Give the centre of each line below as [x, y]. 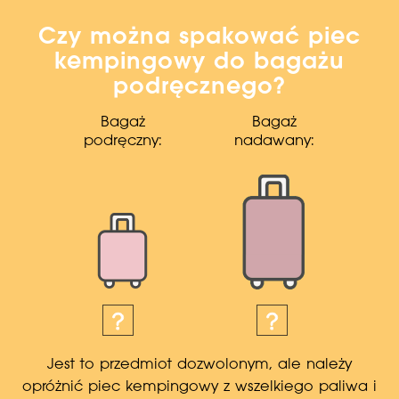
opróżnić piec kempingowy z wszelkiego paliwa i [199, 387]
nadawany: [274, 141]
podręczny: [122, 141]
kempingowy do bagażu [199, 62]
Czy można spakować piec [199, 37]
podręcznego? [199, 87]
